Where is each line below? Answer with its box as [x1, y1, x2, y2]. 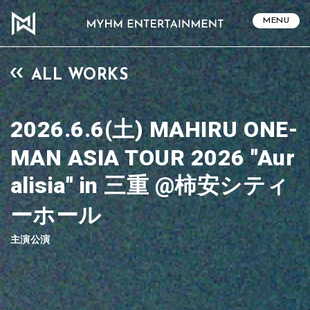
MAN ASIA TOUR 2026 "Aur [10, 145, 295, 172]
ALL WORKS [31, 68, 129, 84]
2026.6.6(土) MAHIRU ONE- [10, 116, 299, 143]
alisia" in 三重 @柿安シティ [10, 172, 289, 199]
